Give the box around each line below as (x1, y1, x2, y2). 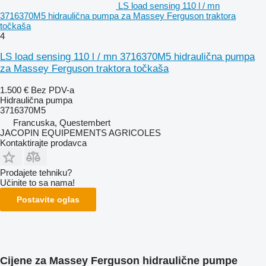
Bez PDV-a (31, 84, 74, 95)
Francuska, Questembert (13, 117, 110, 128)
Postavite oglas (17, 194, 80, 204)
